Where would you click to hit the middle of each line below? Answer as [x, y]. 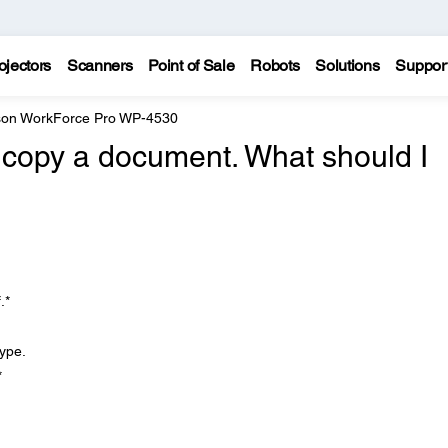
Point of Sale [191, 65]
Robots [275, 65]
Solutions [347, 65]
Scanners [99, 65]
